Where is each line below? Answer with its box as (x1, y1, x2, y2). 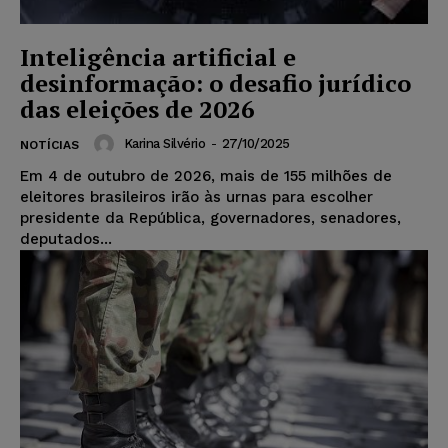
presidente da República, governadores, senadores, (20, 208, 401, 227)
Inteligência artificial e (20, 40, 296, 73)
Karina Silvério (123, 136, 205, 152)
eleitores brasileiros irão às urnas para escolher (20, 187, 373, 206)
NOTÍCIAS (20, 137, 79, 152)
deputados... (20, 229, 112, 248)
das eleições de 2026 (20, 92, 255, 125)
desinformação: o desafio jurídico (20, 66, 411, 99)
